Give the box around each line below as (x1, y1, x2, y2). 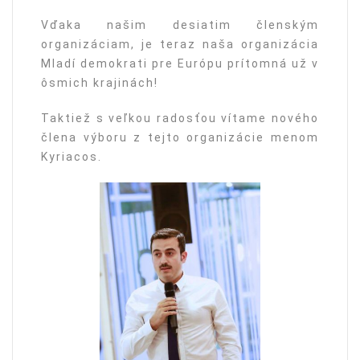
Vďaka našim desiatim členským (41, 18, 319, 31)
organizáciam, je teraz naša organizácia (41, 38, 319, 51)
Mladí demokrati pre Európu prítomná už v (41, 57, 319, 70)
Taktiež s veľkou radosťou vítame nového (41, 112, 319, 125)
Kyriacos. (41, 150, 102, 163)
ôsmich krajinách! (41, 76, 158, 89)
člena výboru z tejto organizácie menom (41, 131, 319, 144)
